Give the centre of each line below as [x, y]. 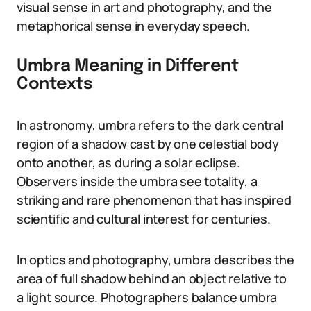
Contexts [55, 84]
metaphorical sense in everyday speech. [134, 26]
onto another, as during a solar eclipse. [128, 162]
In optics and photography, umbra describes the [155, 260]
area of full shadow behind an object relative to [152, 278]
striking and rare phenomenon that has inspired [154, 200]
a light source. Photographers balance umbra [147, 297]
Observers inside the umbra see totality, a [137, 181]
